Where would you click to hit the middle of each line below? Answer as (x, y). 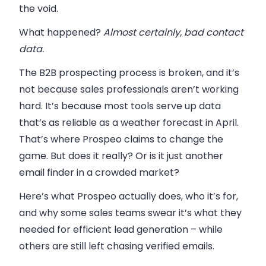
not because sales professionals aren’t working (129, 89)
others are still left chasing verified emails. (117, 246)
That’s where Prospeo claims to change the (121, 139)
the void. (39, 9)
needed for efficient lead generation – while (121, 229)
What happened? (60, 32)
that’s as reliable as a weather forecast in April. (129, 123)
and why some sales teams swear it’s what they (130, 213)
